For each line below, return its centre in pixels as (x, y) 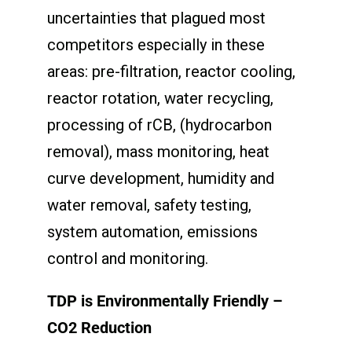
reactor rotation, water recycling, (160, 98)
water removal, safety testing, (149, 205)
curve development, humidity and (160, 178)
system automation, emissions (152, 231)
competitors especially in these (156, 44)
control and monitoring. (127, 258)
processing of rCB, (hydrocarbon (159, 125)
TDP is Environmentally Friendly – (165, 301)
